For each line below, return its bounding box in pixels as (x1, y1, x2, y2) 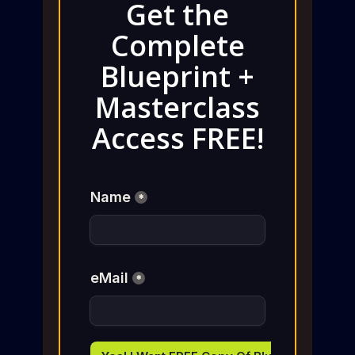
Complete (110, 25, 245, 65)
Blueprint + (101, 56, 254, 96)
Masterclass (95, 87, 260, 127)
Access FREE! (91, 118, 264, 158)
